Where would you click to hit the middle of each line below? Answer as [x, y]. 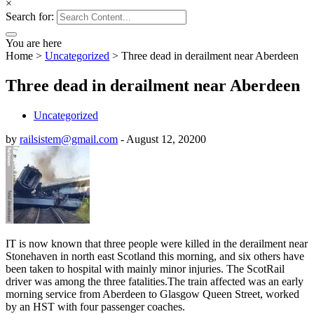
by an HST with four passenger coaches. [95, 306]
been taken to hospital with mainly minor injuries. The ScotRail [145, 268]
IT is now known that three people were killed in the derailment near [157, 243]
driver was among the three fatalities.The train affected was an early [155, 281]
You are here [34, 43]
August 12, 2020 [163, 139]
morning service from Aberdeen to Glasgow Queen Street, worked [152, 294]
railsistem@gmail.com [69, 139]
